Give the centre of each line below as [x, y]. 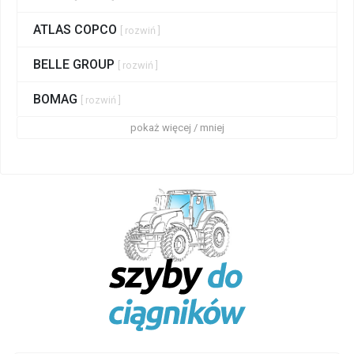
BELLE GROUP [75, 65]
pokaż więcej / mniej [177, 128]
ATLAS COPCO [77, 30]
